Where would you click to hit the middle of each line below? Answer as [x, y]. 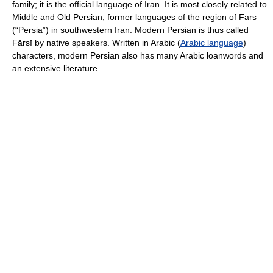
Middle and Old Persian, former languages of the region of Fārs [134, 17]
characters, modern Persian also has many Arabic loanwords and [138, 55]
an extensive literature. [56, 68]
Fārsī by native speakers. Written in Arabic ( [96, 43]
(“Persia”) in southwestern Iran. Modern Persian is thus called [130, 30]
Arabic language [212, 43]
